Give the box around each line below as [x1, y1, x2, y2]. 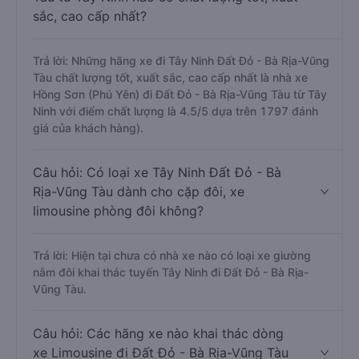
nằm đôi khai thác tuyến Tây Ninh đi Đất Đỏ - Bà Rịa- [33, 265, 309, 279]
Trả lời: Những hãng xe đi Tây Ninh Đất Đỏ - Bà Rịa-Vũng [33, 54, 329, 67]
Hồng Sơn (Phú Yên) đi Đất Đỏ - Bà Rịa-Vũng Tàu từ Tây [33, 87, 327, 101]
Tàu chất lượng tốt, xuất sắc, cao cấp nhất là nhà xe [33, 71, 308, 84]
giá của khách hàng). [33, 121, 143, 135]
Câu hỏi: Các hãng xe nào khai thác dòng [33, 325, 284, 341]
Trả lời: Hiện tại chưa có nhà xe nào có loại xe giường [33, 248, 311, 262]
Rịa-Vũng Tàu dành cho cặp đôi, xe [33, 184, 244, 200]
